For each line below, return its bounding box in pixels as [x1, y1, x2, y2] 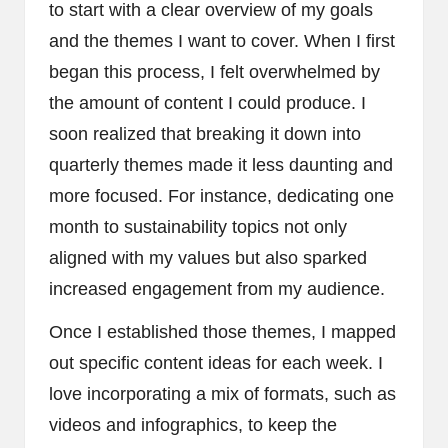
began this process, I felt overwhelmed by [49, 61, 380, 82]
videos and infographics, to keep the [49, 414, 337, 435]
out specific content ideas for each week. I [49, 352, 383, 373]
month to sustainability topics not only [49, 216, 347, 237]
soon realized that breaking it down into [49, 123, 361, 144]
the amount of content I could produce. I [49, 92, 366, 113]
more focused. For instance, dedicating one [49, 185, 394, 206]
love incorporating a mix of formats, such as [49, 383, 396, 404]
